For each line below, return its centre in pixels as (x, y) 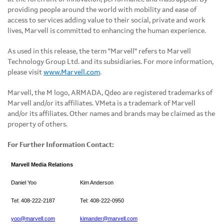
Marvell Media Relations (42, 164)
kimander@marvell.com (109, 218)
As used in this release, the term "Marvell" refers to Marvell (99, 51)
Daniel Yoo (24, 182)
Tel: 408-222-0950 (102, 200)
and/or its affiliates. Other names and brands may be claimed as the (111, 114)
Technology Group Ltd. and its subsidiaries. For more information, (110, 62)
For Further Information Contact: (61, 145)
